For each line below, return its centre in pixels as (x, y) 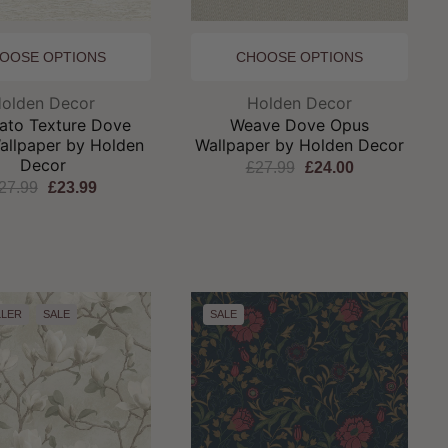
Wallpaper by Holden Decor (300, 144)
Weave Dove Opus (300, 124)
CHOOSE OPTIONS (300, 56)
